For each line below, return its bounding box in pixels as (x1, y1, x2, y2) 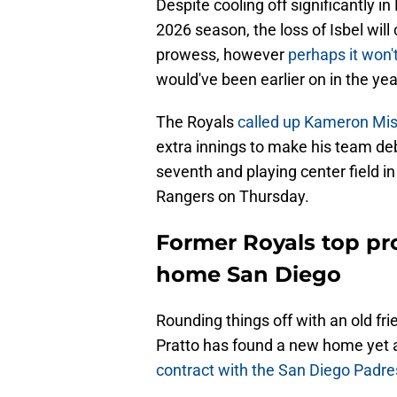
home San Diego (156, 261, 341, 288)
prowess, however (156, 45, 288, 65)
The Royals (156, 113, 237, 132)
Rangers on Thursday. (156, 187, 309, 206)
